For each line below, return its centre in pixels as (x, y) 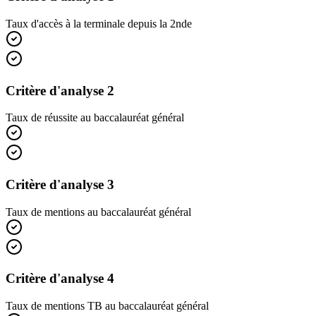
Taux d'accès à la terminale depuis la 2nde (99, 23)
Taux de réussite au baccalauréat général (95, 118)
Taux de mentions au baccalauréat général (98, 212)
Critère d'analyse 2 (60, 90)
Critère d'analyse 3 (60, 185)
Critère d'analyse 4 (60, 279)
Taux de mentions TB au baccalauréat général (107, 306)
